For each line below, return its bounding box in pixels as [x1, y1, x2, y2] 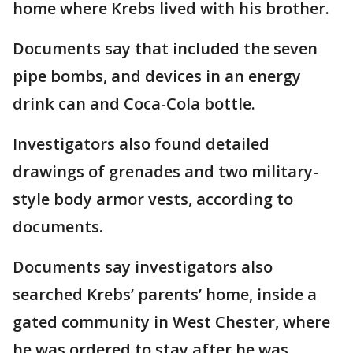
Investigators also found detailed [13, 133, 269, 154]
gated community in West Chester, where [13, 311, 330, 333]
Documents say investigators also [13, 256, 273, 277]
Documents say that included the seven [13, 38, 318, 59]
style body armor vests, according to [13, 188, 293, 210]
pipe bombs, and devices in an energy [13, 65, 301, 87]
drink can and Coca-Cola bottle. [13, 93, 255, 114]
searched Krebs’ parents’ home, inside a [13, 284, 317, 305]
